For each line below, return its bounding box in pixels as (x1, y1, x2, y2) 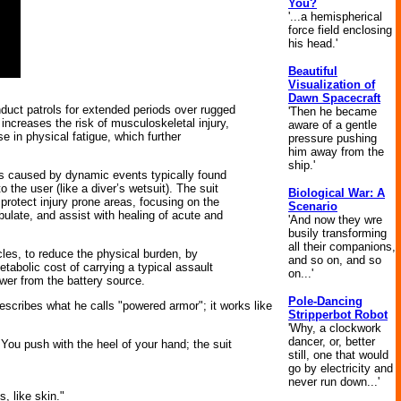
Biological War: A (288, 186, 385, 200)
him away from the (288, 145, 384, 158)
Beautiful (288, 64, 337, 78)
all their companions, (288, 240, 396, 253)
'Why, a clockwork (288, 321, 381, 335)
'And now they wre (288, 213, 382, 226)
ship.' (288, 158, 315, 172)
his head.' (288, 37, 337, 50)
